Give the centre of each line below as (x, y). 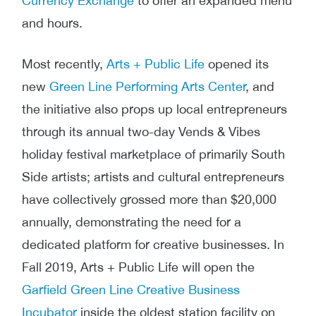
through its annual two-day (100, 131)
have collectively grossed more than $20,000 (149, 199)
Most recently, (64, 63)
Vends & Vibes (219, 131)
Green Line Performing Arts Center (147, 86)
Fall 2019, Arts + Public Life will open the (138, 267)
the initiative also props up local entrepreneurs (154, 109)
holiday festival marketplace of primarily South (153, 154)
